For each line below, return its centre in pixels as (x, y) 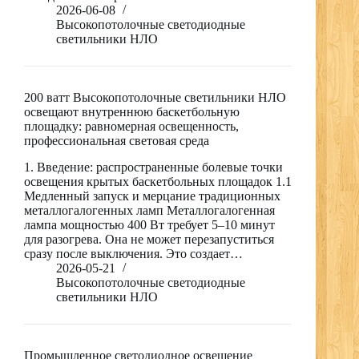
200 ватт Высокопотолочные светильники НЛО (155, 98)
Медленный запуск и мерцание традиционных (152, 196)
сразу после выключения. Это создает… (133, 254)
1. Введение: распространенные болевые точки (153, 167)
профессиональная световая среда (117, 141)
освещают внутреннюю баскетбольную (132, 112)
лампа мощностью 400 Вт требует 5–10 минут (149, 225)
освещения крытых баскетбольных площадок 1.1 (158, 182)
